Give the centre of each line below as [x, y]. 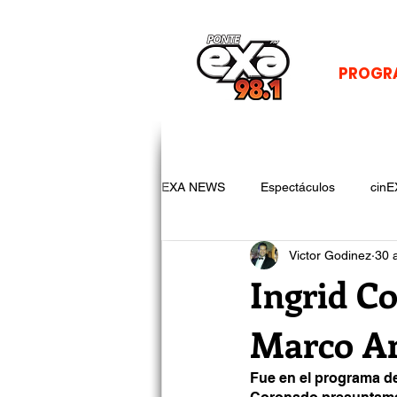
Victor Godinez [330, 255]
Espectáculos [298, 187]
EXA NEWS [193, 187]
